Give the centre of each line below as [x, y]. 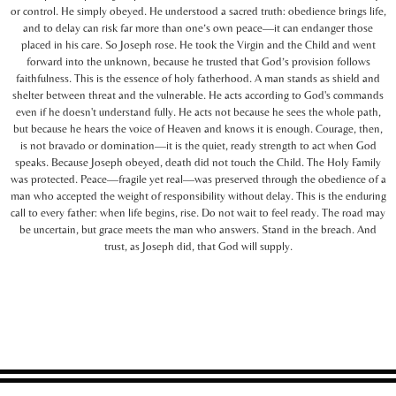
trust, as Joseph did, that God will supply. [198, 246]
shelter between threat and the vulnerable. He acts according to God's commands [198, 95]
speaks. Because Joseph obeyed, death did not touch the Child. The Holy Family [198, 162]
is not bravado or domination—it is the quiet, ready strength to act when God [198, 145]
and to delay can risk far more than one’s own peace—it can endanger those [198, 27]
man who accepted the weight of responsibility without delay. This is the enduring [198, 195]
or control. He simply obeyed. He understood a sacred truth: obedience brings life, [198, 11]
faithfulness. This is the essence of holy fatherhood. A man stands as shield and [198, 78]
